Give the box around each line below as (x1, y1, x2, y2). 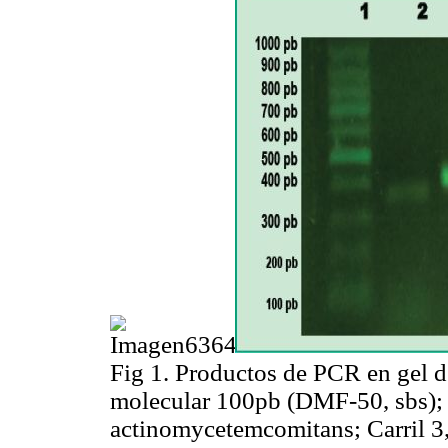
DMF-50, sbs (295, 386, 428, 414)
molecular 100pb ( (110, 386, 295, 414)
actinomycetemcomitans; (110, 414, 361, 442)
